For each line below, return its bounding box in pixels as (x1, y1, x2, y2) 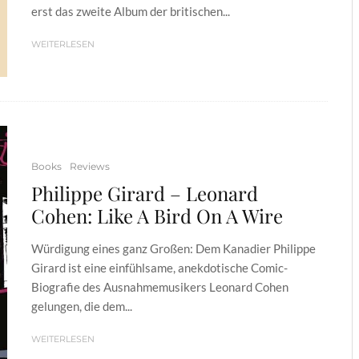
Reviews (70, 160, 110, 173)
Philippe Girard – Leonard (31, 180, 258, 207)
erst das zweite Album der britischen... (31, 3, 230, 18)
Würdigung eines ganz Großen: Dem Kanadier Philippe (31, 241, 316, 256)
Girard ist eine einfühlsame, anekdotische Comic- (31, 260, 288, 276)
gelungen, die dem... (31, 299, 132, 314)
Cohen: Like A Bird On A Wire (31, 203, 283, 229)
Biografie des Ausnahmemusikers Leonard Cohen (31, 280, 288, 295)
